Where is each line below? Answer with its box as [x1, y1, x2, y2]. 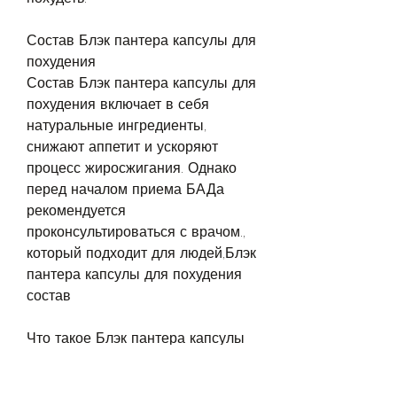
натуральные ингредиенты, [27, 116, 206, 134]
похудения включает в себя [27, 95, 209, 113]
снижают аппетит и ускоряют [27, 137, 218, 155]
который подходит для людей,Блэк [27, 244, 256, 261]
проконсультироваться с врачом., [27, 222, 245, 240]
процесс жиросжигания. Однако [27, 159, 237, 176]
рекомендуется [27, 201, 126, 219]
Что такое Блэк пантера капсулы [27, 329, 245, 346]
